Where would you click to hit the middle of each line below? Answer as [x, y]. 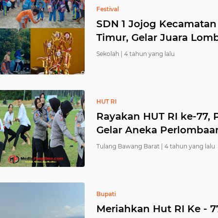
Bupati [106, 194]
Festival [108, 9]
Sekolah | [109, 54]
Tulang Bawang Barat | [130, 146]
